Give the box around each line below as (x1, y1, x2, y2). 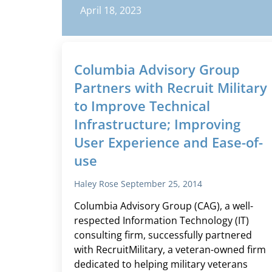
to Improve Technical (74, 97, 210, 115)
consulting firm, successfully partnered (74, 228, 252, 242)
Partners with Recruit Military (74, 78, 267, 97)
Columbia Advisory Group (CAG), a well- (74, 199, 253, 213)
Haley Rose (74, 178, 121, 190)
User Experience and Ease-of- (74, 133, 263, 152)
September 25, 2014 (121, 178, 202, 190)
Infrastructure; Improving (74, 115, 240, 134)
